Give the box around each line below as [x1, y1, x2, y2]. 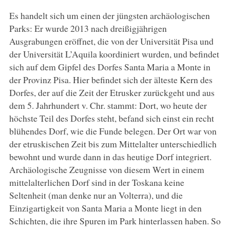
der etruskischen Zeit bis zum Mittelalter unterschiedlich [9, 137, 217, 150]
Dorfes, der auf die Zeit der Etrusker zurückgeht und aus [9, 86, 215, 99]
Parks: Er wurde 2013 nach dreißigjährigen [9, 22, 167, 34]
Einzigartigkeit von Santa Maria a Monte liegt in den [9, 201, 202, 214]
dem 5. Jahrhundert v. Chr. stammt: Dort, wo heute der [9, 99, 207, 111]
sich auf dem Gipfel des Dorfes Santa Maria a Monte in [9, 60, 210, 73]
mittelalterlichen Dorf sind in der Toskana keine [9, 176, 184, 188]
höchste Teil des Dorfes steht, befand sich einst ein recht [9, 111, 214, 124]
